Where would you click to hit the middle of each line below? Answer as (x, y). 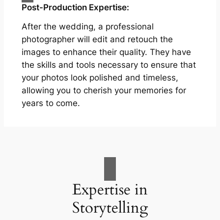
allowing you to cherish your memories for (104, 90)
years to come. (51, 103)
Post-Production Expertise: (75, 7)
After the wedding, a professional (87, 26)
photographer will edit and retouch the (97, 39)
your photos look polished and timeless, (100, 77)
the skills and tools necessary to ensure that (109, 65)
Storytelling (110, 208)
